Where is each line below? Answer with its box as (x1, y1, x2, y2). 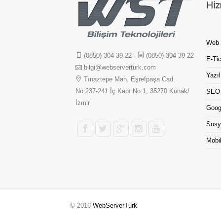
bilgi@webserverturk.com (83, 63, 156, 71)
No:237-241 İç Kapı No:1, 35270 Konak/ (75, 87, 189, 95)
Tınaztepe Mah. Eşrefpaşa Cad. (83, 75, 175, 83)
